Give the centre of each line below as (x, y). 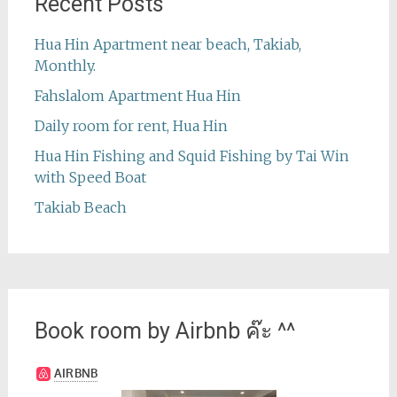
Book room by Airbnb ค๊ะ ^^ (164, 331)
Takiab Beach (80, 208)
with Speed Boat (90, 178)
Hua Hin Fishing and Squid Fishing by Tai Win (191, 156)
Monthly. (65, 66)
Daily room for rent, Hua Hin (131, 126)
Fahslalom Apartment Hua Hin (137, 96)
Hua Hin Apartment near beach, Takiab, (167, 45)
